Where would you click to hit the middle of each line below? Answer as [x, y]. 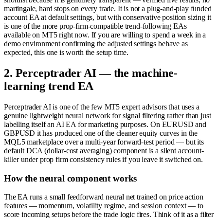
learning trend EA [49, 86]
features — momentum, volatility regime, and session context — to [104, 206]
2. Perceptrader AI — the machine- [91, 73]
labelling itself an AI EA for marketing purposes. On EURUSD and [105, 124]
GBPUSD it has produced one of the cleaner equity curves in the [101, 133]
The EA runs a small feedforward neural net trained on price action [104, 197]
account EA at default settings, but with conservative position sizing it [108, 17]
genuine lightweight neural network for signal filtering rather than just [108, 115]
